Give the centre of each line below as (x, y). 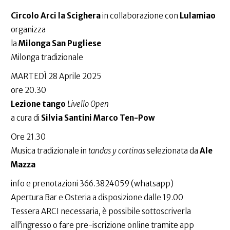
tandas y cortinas (117, 151)
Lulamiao (198, 16)
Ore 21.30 (28, 137)
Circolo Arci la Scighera (56, 16)
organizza (28, 30)
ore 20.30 (28, 90)
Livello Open (89, 104)
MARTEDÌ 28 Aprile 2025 (56, 76)
